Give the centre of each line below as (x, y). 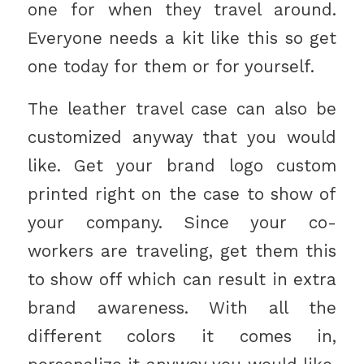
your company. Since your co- (182, 223)
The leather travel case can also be (182, 109)
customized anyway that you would (182, 138)
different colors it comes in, (182, 337)
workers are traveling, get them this (182, 251)
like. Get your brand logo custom (182, 166)
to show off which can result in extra (182, 280)
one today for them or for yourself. (171, 66)
